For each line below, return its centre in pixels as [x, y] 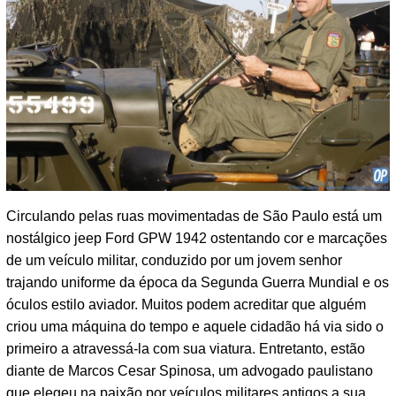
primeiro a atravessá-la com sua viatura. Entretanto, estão [186, 349]
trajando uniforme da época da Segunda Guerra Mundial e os [198, 283]
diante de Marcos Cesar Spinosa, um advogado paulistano [190, 371]
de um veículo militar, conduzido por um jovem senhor [174, 261]
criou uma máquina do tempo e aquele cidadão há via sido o [195, 327]
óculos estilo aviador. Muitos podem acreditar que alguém [186, 305]
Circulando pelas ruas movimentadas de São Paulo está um [194, 217]
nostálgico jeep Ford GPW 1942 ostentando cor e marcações [197, 239]
